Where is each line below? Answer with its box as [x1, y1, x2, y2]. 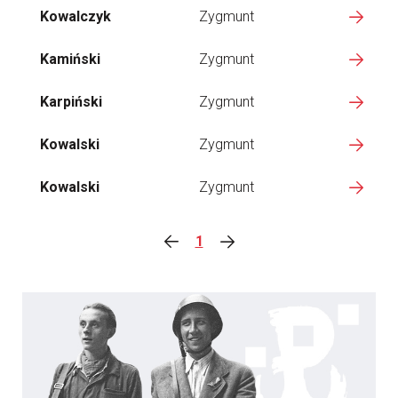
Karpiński [40, 93, 102, 110]
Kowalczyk [40, 8, 111, 25]
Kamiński [40, 51, 100, 68]
